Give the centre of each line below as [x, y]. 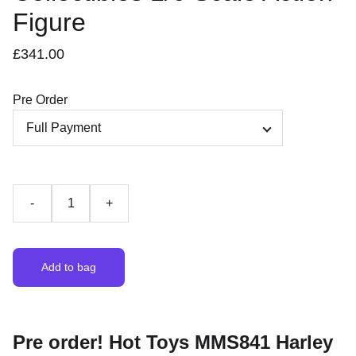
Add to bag [69, 267]
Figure [49, 22]
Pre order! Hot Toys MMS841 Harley [173, 342]
